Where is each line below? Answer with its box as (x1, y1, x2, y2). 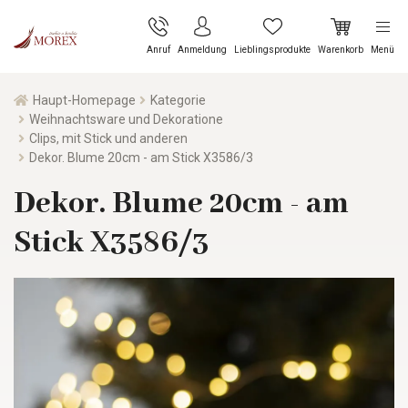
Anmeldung (178, 45, 227, 56)
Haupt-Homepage (32, 92, 136, 107)
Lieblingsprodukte (234, 45, 311, 56)
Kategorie (150, 92, 207, 107)
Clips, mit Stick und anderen (28, 130, 188, 146)
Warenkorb (318, 45, 363, 56)
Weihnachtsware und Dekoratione (28, 111, 223, 127)
